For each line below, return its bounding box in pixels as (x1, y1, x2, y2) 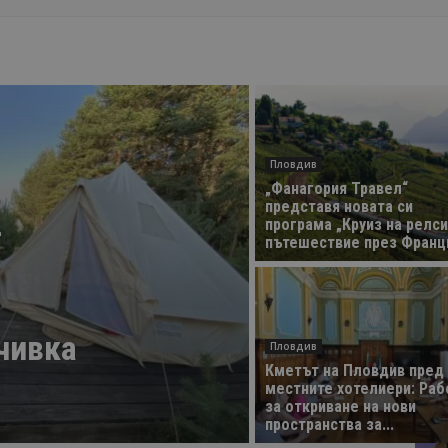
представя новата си (264, 197, 413, 216)
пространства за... (264, 415, 394, 434)
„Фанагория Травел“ (264, 179, 408, 198)
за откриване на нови (264, 397, 416, 416)
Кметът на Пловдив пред (264, 361, 444, 380)
